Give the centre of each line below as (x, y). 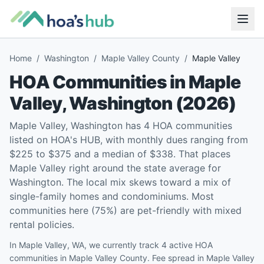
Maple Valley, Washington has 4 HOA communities (121, 126)
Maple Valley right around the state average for (115, 168)
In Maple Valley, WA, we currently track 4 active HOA (111, 245)
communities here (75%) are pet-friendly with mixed (126, 210)
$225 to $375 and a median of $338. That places (120, 154)
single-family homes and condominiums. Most (112, 196)
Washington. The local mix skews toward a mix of (120, 182)
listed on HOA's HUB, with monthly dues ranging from (129, 140)
